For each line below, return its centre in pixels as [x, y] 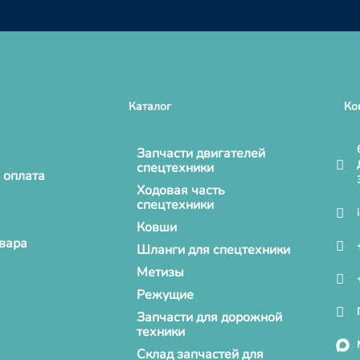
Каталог [150, 106]
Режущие [166, 295]
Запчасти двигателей [201, 153]
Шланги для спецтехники [214, 250]
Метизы [161, 272]
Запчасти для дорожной [210, 317]
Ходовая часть [181, 190]
